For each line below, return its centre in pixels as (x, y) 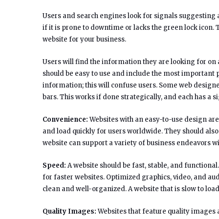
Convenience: (65, 119)
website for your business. (84, 39)
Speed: (54, 165)
